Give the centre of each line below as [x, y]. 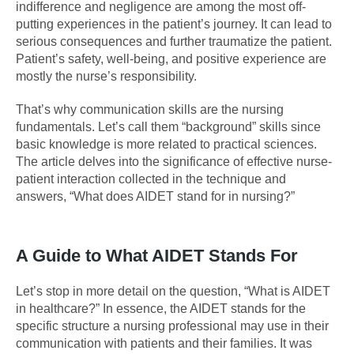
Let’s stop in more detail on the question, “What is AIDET [173, 291]
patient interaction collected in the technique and [151, 179]
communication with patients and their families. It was [164, 343]
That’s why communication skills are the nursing [150, 109]
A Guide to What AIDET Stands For [157, 255]
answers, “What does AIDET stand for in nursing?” [155, 196]
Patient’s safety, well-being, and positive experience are [171, 58]
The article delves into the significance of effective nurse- [174, 161]
